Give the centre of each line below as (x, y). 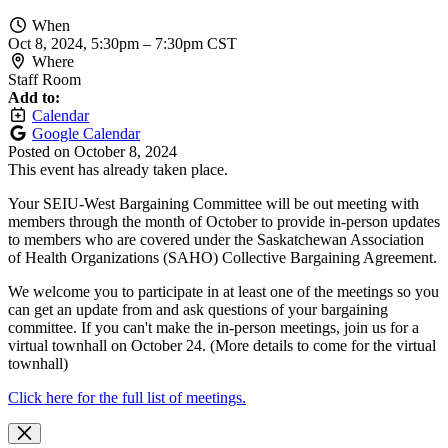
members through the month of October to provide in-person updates (224, 221)
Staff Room (44, 79)
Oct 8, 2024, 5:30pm (75, 43)
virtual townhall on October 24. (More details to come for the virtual (222, 345)
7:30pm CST (196, 43)
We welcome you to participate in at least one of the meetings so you (223, 291)
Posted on (41, 151)
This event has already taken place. (118, 169)
